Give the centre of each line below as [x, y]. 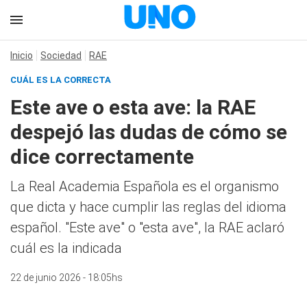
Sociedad [61, 56]
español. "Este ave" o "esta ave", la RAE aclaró [147, 228]
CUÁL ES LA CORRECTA [61, 80]
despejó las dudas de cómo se [149, 132]
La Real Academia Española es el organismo [145, 186]
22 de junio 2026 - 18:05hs [66, 278]
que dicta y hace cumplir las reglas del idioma [148, 207]
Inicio [22, 56]
